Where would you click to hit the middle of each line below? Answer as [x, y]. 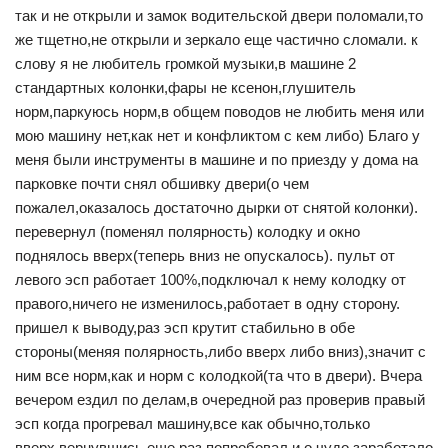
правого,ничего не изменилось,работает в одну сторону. [207, 304]
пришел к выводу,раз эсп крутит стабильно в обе [185, 328]
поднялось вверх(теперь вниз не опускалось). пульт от [205, 256]
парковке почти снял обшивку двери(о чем [162, 184]
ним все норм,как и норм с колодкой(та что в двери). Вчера [218, 376]
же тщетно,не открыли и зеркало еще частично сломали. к [216, 40]
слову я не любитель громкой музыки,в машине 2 [185, 64]
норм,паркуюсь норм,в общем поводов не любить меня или [219, 112]
